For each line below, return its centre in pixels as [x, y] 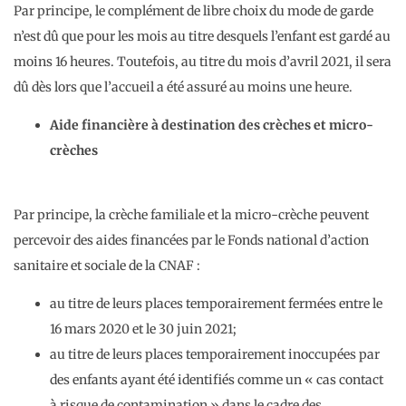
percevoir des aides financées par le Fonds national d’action [191, 240]
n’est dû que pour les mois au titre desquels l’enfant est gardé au [202, 36]
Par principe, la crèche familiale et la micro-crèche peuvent [191, 214]
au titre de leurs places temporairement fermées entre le [216, 304]
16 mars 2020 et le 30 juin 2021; [143, 329]
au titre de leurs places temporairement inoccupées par [215, 354]
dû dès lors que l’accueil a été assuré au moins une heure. [183, 87]
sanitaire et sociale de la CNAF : [107, 265]
